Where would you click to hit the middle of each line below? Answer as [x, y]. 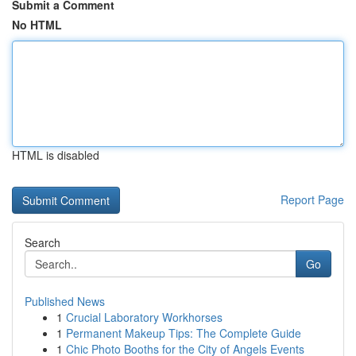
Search [43, 242]
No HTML [37, 25]
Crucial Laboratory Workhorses [144, 317]
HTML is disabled [56, 155]
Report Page [312, 199]
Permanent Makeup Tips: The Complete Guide [184, 333]
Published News [65, 301]
